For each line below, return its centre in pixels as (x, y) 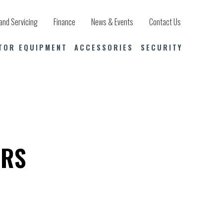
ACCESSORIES (104, 47)
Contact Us (165, 22)
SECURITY (162, 47)
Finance (65, 22)
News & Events (112, 22)
